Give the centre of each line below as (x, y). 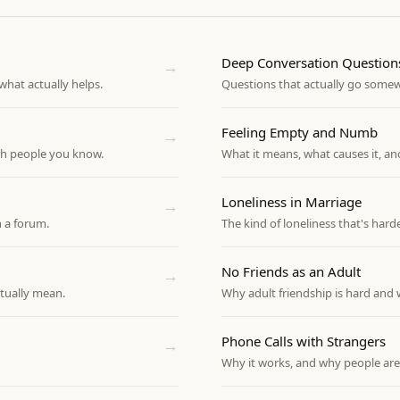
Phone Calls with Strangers (304, 341)
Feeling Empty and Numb (300, 132)
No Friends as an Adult (291, 271)
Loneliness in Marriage (292, 202)
